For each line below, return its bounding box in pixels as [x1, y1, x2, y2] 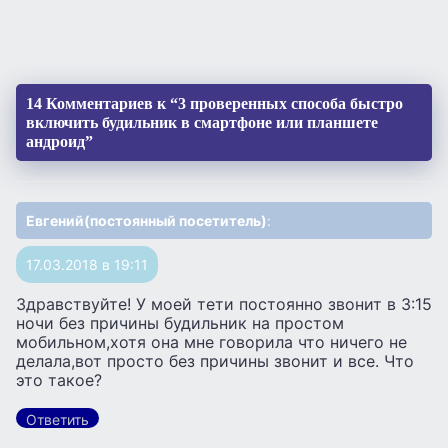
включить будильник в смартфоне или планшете [26, 113, 378, 131]
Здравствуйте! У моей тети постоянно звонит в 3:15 [16, 293, 432, 314]
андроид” [26, 132, 93, 150]
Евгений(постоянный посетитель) [26, 211, 267, 229]
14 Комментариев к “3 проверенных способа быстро [26, 94, 403, 112]
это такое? [16, 369, 102, 390]
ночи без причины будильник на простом [16, 312, 344, 333]
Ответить [26, 410, 89, 428]
